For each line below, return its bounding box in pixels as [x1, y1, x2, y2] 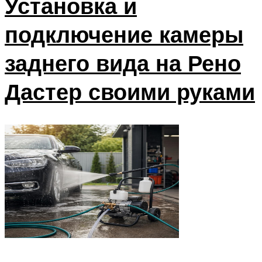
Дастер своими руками [5, 77, 255, 106]
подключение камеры [5, 20, 243, 49]
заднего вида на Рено [5, 49, 241, 78]
